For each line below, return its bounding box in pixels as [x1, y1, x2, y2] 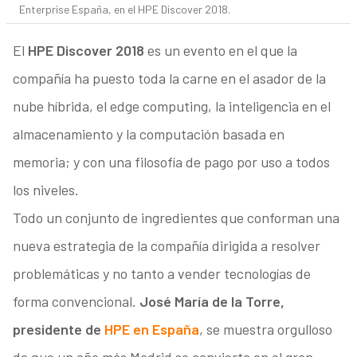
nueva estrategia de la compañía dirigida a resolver [12, 237, 320, 255]
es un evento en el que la [143, 41, 297, 60]
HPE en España [104, 320, 199, 339]
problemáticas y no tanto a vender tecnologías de [12, 265, 311, 283]
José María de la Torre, [139, 292, 284, 311]
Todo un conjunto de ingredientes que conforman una [12, 209, 339, 227]
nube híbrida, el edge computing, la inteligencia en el [12, 97, 331, 116]
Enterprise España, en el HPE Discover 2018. [18, 2, 230, 17]
